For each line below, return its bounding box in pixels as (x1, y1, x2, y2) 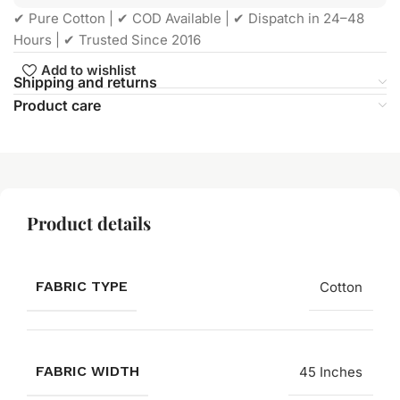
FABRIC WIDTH (36, 362, 139, 379)
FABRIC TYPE (36, 277, 128, 295)
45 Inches (299, 362, 362, 380)
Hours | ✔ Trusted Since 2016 (13, 31, 201, 48)
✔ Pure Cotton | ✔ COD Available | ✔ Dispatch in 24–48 (13, 10, 364, 27)
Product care (13, 96, 101, 114)
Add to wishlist (40, 62, 136, 79)
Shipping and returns (13, 72, 157, 91)
